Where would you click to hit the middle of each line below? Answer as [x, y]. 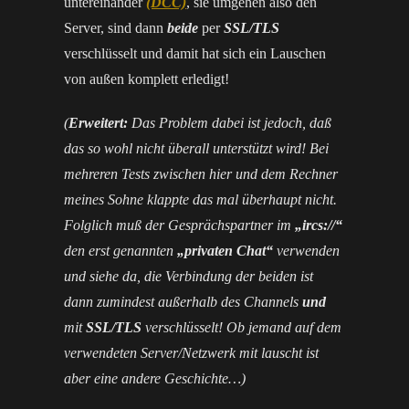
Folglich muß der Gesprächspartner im [179, 225]
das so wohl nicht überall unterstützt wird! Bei [196, 148]
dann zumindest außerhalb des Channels [183, 302]
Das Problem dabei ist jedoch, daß [231, 123]
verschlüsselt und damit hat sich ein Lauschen [195, 53]
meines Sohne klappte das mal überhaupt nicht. [200, 199]
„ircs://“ [319, 225]
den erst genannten [121, 251]
